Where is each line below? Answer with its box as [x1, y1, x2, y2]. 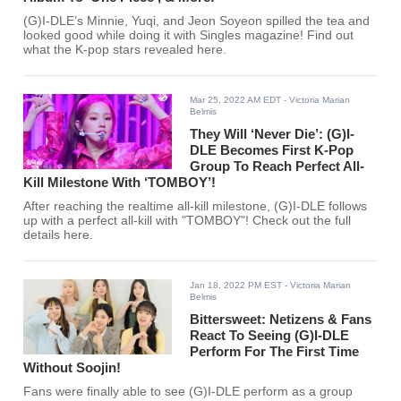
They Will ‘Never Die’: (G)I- [190, 126, 355, 142]
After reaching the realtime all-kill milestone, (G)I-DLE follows [23, 200, 368, 214]
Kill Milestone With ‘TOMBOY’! [23, 175, 217, 191]
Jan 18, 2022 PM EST [190, 280, 283, 291]
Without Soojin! [23, 360, 122, 376]
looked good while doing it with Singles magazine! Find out [23, 29, 354, 43]
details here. [23, 228, 94, 243]
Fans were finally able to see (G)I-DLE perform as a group [23, 385, 354, 399]
